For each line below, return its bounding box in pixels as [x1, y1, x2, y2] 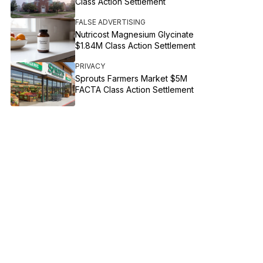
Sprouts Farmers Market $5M [75, 73, 188, 83]
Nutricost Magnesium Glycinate [75, 29, 194, 39]
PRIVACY [75, 62, 106, 70]
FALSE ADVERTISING [75, 18, 146, 26]
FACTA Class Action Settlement [75, 85, 194, 95]
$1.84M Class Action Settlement [75, 41, 196, 50]
